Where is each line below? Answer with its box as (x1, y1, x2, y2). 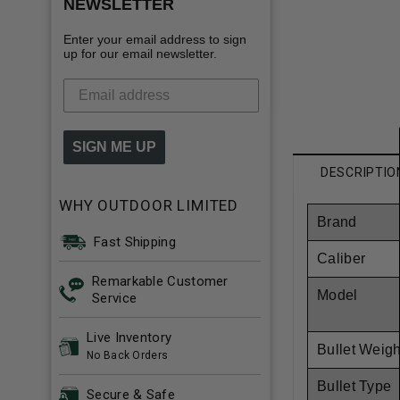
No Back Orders (87, 348, 169, 362)
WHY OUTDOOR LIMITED (59, 196, 239, 214)
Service (92, 289, 137, 306)
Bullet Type (317, 378, 392, 394)
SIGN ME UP (72, 138, 156, 154)
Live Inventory (87, 329, 172, 346)
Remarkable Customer (92, 272, 229, 289)
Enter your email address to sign (63, 31, 246, 46)
